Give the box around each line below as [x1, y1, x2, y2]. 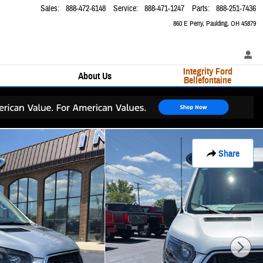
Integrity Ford [183, 66, 232, 77]
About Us [78, 70, 112, 82]
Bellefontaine [184, 75, 231, 86]
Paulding [206, 19, 227, 28]
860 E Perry [173, 19, 203, 28]
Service [113, 4, 136, 14]
